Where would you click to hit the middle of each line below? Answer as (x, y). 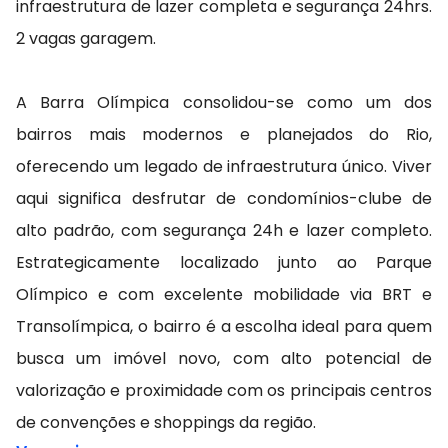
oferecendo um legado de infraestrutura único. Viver (224, 167)
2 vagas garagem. (86, 39)
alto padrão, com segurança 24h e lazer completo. (224, 231)
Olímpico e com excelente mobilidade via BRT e (224, 295)
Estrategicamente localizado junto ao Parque (224, 263)
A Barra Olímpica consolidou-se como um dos (224, 103)
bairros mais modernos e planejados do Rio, (224, 135)
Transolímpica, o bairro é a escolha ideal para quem (224, 327)
